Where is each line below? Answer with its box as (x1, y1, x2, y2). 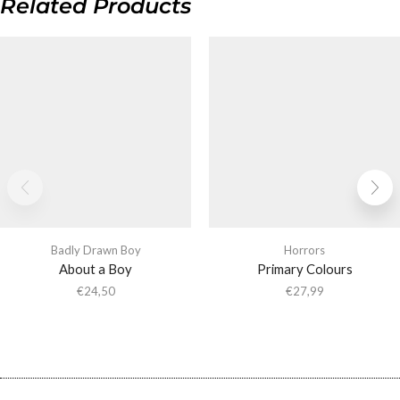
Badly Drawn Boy (50, 243, 141, 258)
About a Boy (59, 261, 132, 278)
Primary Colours (256, 261, 353, 278)
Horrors (284, 243, 325, 258)
